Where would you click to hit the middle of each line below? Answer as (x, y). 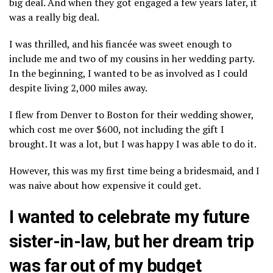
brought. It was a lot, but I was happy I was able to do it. (133, 144)
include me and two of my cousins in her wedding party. (132, 58)
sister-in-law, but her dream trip (131, 241)
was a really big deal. (54, 17)
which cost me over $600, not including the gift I (117, 129)
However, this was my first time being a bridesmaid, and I (134, 170)
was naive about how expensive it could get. (105, 185)
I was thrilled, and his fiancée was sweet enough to (120, 44)
